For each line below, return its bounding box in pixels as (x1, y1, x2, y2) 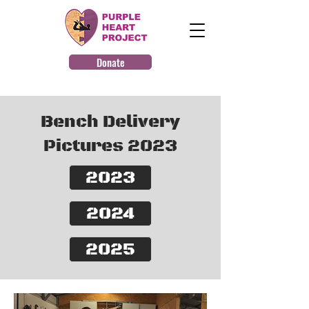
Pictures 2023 (43, 135, 177, 157)
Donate (96, 54, 125, 70)
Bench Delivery (41, 111, 180, 132)
